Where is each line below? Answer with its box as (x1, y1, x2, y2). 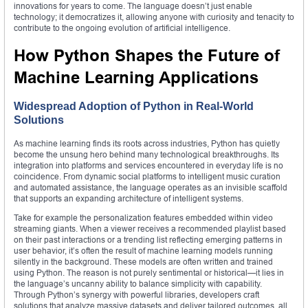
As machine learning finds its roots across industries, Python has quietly (14, 137, 280, 148)
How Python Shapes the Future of (14, 45, 280, 65)
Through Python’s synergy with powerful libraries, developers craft (14, 289, 259, 300)
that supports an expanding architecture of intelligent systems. (14, 192, 243, 203)
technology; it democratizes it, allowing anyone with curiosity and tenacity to (14, 11, 294, 22)
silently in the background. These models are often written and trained (14, 256, 273, 267)
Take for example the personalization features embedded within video (14, 212, 273, 223)
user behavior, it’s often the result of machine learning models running (14, 245, 273, 256)
